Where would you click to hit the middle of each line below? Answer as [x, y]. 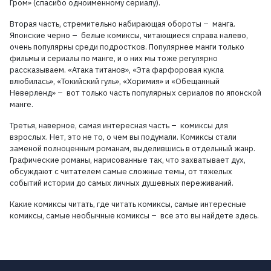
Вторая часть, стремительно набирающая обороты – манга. [122, 24]
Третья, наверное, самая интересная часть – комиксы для [119, 126]
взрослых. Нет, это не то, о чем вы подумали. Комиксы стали [123, 137]
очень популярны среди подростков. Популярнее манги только [127, 47]
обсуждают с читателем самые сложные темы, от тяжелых [121, 171]
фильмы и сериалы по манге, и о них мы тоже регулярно [114, 58]
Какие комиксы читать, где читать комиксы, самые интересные [128, 204]
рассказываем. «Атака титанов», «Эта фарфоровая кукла [117, 70]
